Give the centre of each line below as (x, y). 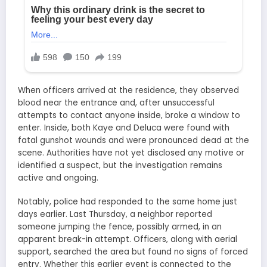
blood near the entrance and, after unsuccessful (116, 103)
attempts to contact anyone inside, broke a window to (129, 116)
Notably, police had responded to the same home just (128, 202)
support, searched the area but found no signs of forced (133, 252)
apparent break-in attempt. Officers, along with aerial (128, 240)
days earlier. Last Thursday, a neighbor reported (115, 215)
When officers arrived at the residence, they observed (128, 91)
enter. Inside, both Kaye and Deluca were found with (124, 128)
